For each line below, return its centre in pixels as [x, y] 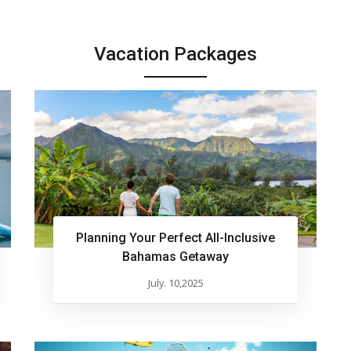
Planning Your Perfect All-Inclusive [175, 238]
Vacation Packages [175, 54]
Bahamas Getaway [175, 257]
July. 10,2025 [175, 283]
